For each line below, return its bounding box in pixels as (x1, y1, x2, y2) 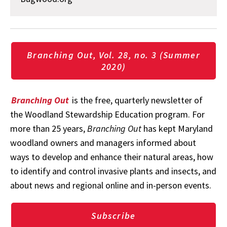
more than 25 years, (10, 122, 87, 134)
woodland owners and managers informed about (10, 136, 196, 148)
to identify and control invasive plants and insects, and (10, 165, 216, 177)
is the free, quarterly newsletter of (72, 94, 203, 106)
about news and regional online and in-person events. (10, 179, 211, 191)
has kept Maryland (141, 122, 213, 134)
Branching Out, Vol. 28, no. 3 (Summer (27, 49, 200, 61)
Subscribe (91, 209, 136, 221)
